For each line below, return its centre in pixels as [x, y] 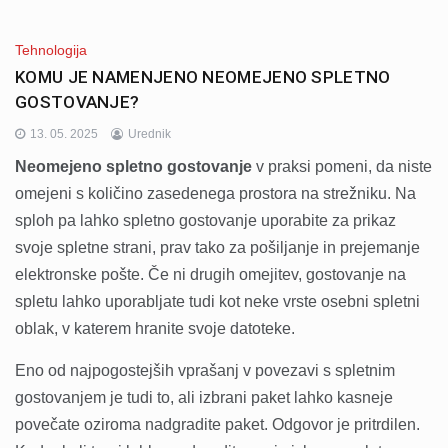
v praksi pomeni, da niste [342, 167]
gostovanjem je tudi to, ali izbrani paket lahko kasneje [204, 398]
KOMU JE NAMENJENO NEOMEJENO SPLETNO [203, 77]
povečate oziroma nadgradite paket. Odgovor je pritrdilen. [217, 425]
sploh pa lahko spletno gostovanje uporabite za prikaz [205, 221]
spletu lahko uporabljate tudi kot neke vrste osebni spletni [217, 302]
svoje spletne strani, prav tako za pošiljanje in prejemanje [217, 248]
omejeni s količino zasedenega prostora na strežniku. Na [215, 194]
